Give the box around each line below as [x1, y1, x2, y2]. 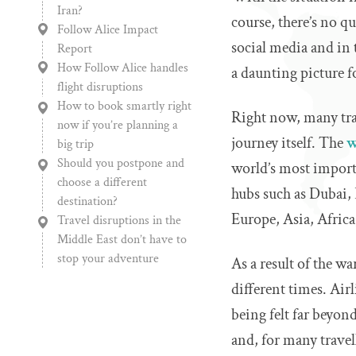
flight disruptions [57, 79, 143, 95]
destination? [57, 193, 118, 210]
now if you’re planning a [57, 117, 178, 133]
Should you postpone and [57, 155, 184, 172]
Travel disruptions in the [57, 212, 181, 229]
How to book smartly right [57, 98, 192, 114]
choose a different [57, 174, 147, 191]
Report [57, 41, 92, 57]
